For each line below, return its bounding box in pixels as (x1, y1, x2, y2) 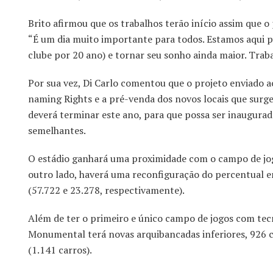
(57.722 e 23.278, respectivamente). (28, 183, 185, 197)
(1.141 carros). (28, 243, 92, 257)
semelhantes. (28, 124, 86, 138)
